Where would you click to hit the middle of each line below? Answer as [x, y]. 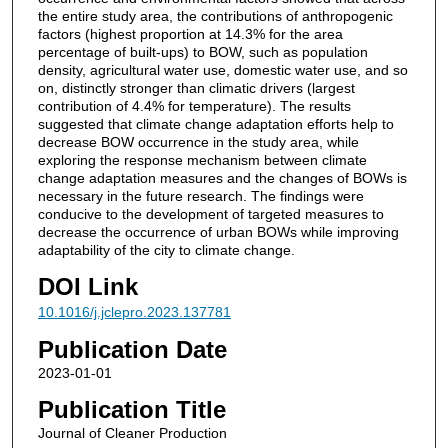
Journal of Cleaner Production [132, 432]
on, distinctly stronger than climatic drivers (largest [196, 87]
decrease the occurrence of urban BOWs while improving [218, 231]
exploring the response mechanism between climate [202, 159]
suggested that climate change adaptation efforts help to [215, 123]
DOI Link [87, 286]
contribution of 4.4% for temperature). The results [194, 105]
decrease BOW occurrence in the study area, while [198, 141]
